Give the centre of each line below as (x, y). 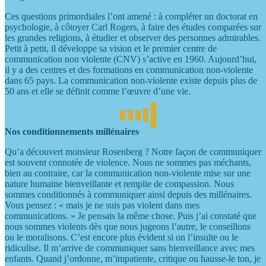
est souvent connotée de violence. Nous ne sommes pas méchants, (128, 163)
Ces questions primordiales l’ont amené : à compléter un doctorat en (131, 17)
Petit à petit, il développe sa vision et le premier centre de (111, 49)
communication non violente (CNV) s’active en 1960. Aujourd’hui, (131, 59)
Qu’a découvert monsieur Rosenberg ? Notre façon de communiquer (133, 152)
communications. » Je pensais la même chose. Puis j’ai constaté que (131, 216)
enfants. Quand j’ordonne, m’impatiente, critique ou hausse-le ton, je (133, 259)
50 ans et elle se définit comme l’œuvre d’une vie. (98, 91)
